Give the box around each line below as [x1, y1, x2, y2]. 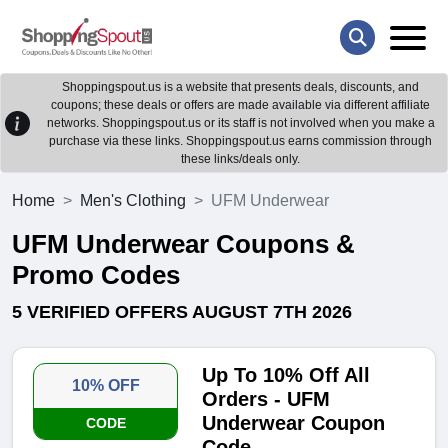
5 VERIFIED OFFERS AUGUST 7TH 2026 [12, 302, 352, 323]
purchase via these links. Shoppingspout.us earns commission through [49, 134, 432, 149]
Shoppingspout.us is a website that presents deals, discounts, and [62, 80, 419, 95]
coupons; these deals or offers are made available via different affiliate [51, 98, 430, 113]
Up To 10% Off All [202, 364, 371, 387]
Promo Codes [12, 260, 180, 291]
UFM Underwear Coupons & [12, 229, 355, 260]
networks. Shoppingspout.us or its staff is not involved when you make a [46, 116, 435, 131]
